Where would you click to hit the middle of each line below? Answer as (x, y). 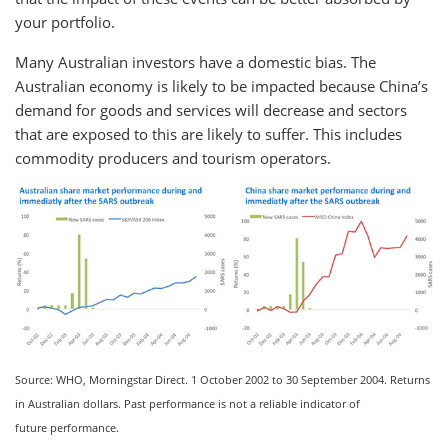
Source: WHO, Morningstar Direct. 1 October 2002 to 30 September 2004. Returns (222, 379)
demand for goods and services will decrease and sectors (211, 110)
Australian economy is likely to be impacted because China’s (221, 86)
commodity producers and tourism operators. (173, 158)
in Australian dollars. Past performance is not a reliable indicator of (187, 403)
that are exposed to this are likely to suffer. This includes (208, 134)
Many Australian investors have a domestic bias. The (195, 62)
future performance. (67, 427)
